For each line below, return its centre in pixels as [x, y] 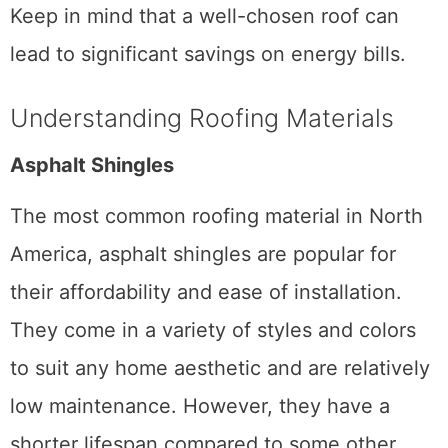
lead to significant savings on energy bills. [208, 54]
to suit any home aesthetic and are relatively [220, 368]
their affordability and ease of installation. [206, 292]
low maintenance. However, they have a [200, 406]
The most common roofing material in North [216, 216]
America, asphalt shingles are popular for [203, 254]
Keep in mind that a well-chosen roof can [204, 16]
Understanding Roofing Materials [202, 118]
